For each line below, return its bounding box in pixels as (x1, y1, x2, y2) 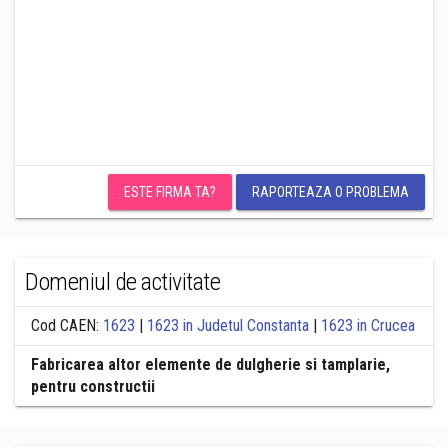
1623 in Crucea (321, 316, 415, 335)
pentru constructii (31, 377, 155, 396)
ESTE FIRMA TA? (124, 184, 216, 200)
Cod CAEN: (31, 316, 103, 335)
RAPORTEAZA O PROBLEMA (252, 184, 409, 200)
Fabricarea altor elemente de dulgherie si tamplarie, (31, 355, 390, 374)
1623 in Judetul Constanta (147, 316, 309, 335)
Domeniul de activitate (25, 268, 221, 296)
